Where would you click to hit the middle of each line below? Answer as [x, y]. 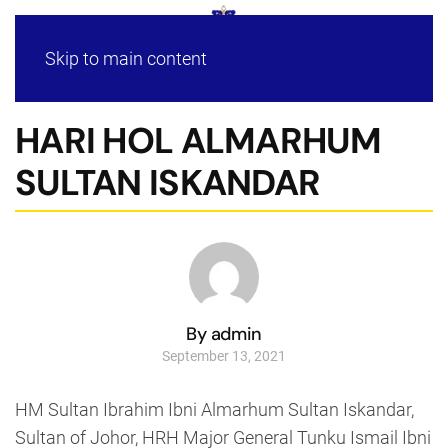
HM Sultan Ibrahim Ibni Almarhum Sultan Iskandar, [214, 409]
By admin [224, 333]
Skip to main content [126, 58]
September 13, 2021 [224, 355]
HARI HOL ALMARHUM [198, 141]
